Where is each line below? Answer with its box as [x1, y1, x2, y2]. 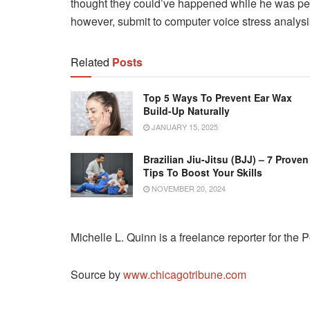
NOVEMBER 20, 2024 [149, 183, 226, 194]
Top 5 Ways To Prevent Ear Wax [143, 90, 292, 104]
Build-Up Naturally [143, 103, 230, 118]
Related [71, 53, 109, 70]
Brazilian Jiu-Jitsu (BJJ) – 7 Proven [143, 152, 309, 167]
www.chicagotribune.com [123, 266, 246, 283]
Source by [71, 266, 123, 283]
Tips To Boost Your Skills [143, 165, 262, 180]
